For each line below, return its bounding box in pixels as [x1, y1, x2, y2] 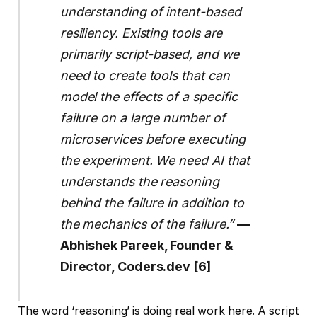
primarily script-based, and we [59, 46, 240, 62]
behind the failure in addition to [59, 195, 245, 210]
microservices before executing [59, 131, 246, 146]
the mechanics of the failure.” [59, 216, 234, 231]
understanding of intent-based [59, 4, 241, 19]
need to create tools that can [59, 67, 230, 83]
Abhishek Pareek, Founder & [59, 237, 234, 253]
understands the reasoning [59, 173, 219, 189]
